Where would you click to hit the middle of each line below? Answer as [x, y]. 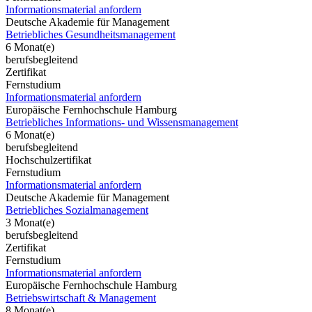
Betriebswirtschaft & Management [81, 297]
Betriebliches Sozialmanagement [77, 210]
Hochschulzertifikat [48, 159]
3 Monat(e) [30, 222]
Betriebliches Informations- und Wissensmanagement [122, 122]
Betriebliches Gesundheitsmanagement [91, 34]
